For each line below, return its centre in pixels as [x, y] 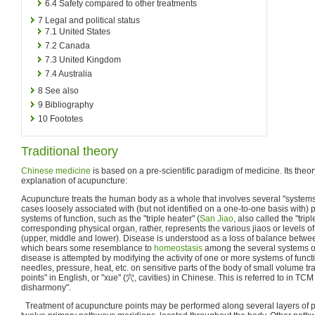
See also [62, 90]
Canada [75, 45]
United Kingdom [90, 59]
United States [85, 31]
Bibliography [69, 104]
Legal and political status [92, 20]
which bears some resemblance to [88, 248]
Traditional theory [70, 151]
